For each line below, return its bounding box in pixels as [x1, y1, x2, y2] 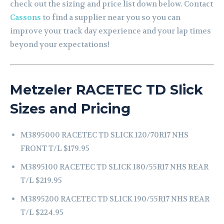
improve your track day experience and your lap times [10, 26, 211, 36]
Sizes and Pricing [10, 100, 130, 117]
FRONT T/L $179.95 [20, 143, 89, 154]
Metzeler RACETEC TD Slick [10, 81, 203, 98]
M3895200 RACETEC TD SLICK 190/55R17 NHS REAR [20, 194, 209, 204]
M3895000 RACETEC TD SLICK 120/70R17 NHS [20, 130, 188, 140]
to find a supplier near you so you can [41, 12, 180, 23]
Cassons [10, 12, 41, 23]
